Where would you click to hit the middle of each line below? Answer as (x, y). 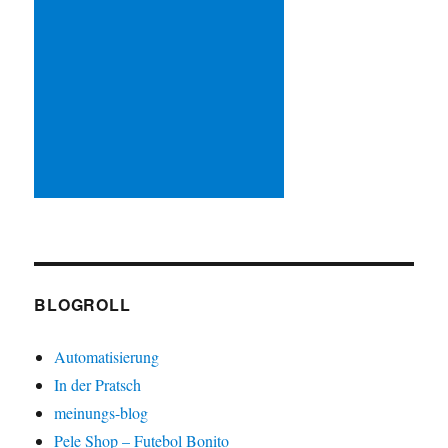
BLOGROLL (82, 305)
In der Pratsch (98, 385)
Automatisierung (107, 357)
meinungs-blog (101, 413)
